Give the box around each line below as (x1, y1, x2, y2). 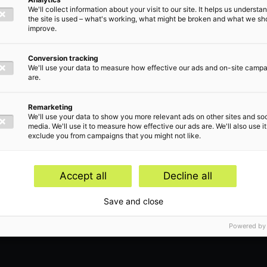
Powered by (229, 222, 266, 230)
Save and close (104, 196, 163, 206)
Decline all (163, 170, 212, 182)
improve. (28, 24, 57, 33)
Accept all (59, 170, 107, 182)
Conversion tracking (28, 54, 98, 63)
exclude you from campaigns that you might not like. (28, 131, 201, 140)
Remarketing (28, 103, 73, 111)
